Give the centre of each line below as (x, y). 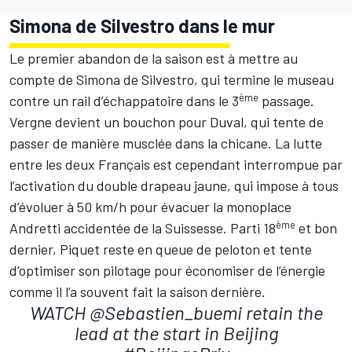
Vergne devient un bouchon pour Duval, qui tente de (167, 122)
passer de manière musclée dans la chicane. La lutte (166, 143)
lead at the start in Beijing (176, 333)
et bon (316, 228)
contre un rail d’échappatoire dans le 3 (124, 101)
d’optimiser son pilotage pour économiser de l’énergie (167, 271)
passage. (286, 101)
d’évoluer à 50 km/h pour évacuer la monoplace (150, 207)
